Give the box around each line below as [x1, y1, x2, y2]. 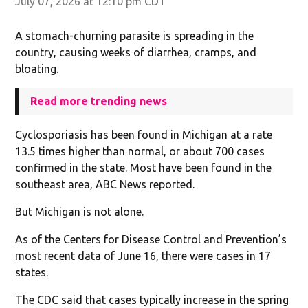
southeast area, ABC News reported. [15, 177, 195, 190]
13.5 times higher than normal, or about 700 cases [15, 144, 265, 157]
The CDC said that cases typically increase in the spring [15, 293, 289, 306]
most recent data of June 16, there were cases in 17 [15, 249, 272, 262]
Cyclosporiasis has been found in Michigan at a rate [15, 128, 273, 141]
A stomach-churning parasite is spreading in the [15, 29, 254, 42]
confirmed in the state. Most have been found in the [15, 161, 272, 174]
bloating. [15, 62, 59, 75]
